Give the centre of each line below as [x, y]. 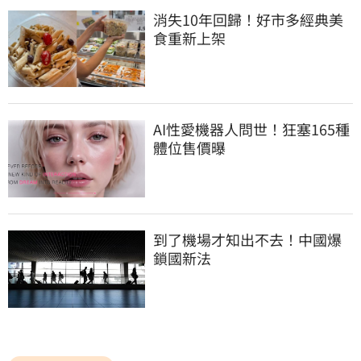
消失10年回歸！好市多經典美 [248, 19]
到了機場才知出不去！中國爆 [247, 240]
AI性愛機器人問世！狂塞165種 [251, 129]
